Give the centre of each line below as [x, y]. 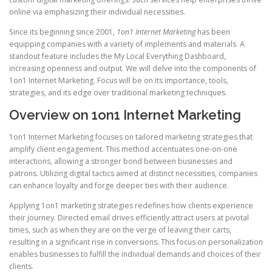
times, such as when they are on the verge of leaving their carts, [120, 229]
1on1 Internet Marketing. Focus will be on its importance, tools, [119, 81]
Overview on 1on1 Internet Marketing [125, 115]
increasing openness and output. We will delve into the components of [133, 69]
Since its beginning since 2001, [63, 32]
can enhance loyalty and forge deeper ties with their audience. [119, 185]
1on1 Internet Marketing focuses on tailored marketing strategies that [131, 137]
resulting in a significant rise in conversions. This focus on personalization [136, 242]
